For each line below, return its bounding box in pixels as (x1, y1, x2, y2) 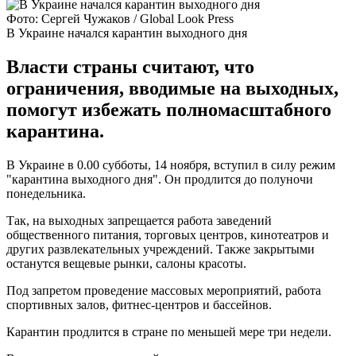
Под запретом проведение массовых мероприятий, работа (6, 283, 321, 297)
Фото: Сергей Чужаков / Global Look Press (6, 11, 234, 25)
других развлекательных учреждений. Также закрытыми (6, 242, 315, 256)
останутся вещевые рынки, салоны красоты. (6, 256, 246, 270)
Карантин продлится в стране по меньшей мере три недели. (6, 324, 331, 339)
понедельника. (6, 186, 89, 200)
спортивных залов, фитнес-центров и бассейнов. (6, 297, 272, 311)
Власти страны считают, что (6, 56, 254, 77)
